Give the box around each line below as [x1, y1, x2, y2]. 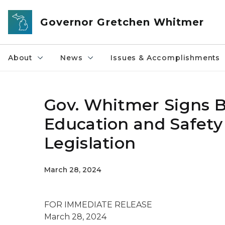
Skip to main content [5, 6, 86, 15]
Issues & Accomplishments [110, 53, 220, 62]
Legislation [44, 133, 136, 153]
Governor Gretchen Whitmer [40, 16, 204, 28]
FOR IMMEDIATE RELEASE [44, 200, 154, 209]
